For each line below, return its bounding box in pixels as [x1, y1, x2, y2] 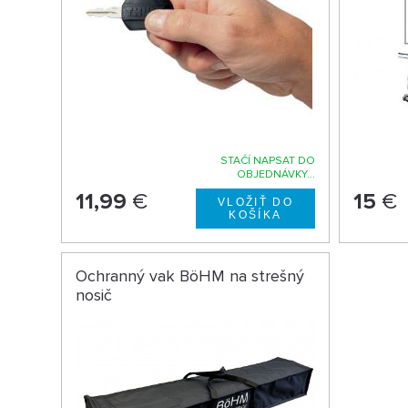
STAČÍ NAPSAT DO [220, 154, 316, 168]
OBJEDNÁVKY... [237, 168, 316, 182]
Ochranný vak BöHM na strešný [76, 266, 305, 287]
